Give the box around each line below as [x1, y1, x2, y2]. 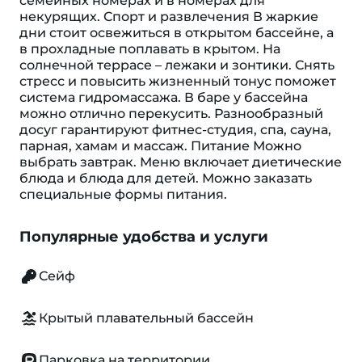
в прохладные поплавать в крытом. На [19, 41, 280, 57]
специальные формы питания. [19, 187, 227, 202]
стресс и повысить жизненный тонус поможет [19, 74, 336, 89]
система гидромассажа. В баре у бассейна [19, 90, 308, 105]
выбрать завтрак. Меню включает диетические [19, 154, 342, 170]
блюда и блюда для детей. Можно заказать [19, 170, 312, 186]
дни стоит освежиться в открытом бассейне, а [19, 25, 334, 40]
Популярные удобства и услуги [19, 228, 268, 246]
